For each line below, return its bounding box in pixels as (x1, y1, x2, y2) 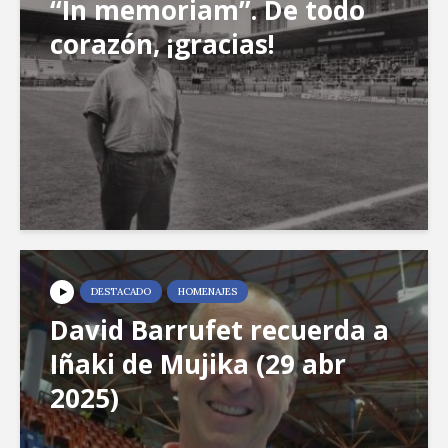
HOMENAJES (178, 285, 237, 299)
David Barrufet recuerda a (50, 312, 389, 349)
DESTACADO (91, 285, 151, 299)
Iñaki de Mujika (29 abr (50, 346, 346, 383)
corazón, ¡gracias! (50, 26, 275, 63)
